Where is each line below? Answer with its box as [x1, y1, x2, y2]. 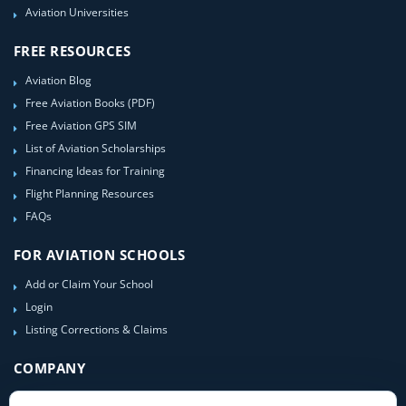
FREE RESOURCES [14, 42, 131, 60]
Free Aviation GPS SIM [25, 118, 137, 132]
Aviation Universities [25, 5, 129, 19]
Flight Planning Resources [25, 186, 154, 200]
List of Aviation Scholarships [25, 140, 166, 155]
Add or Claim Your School [25, 276, 153, 291]
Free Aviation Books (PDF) [25, 95, 155, 110]
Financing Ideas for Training [25, 163, 165, 178]
